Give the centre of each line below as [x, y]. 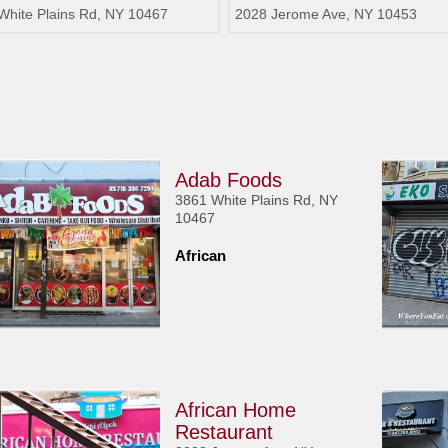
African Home [236, 410]
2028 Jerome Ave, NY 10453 [325, 14]
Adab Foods [229, 180]
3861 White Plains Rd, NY [257, 200]
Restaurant [224, 432]
